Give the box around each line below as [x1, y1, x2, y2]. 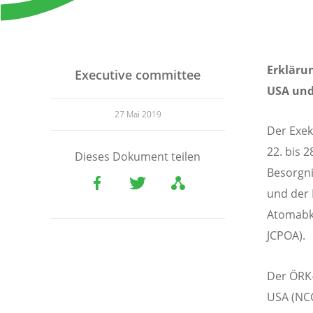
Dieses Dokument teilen [75, 149, 201, 165]
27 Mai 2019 [114, 108, 161, 121]
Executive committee [75, 66, 201, 84]
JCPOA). [267, 228, 305, 244]
